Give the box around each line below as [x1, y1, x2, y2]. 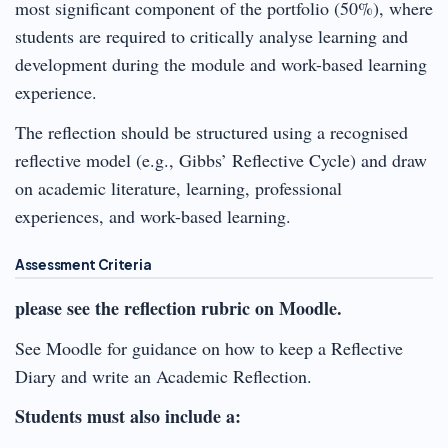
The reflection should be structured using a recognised [15, 119, 408, 144]
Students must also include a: [15, 402, 241, 429]
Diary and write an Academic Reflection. [15, 363, 312, 388]
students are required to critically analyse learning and [15, 23, 408, 48]
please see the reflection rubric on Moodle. [15, 294, 342, 321]
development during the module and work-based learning [15, 51, 427, 76]
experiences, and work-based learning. [15, 203, 291, 228]
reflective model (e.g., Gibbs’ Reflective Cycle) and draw [15, 147, 427, 172]
